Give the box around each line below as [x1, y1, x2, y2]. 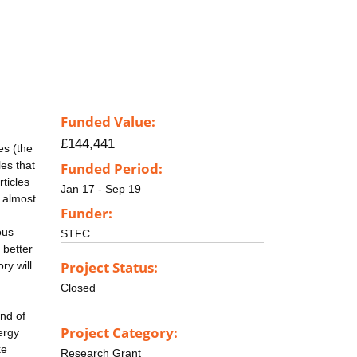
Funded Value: [61, 112, 155, 131]
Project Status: [61, 257, 158, 277]
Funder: [61, 203, 112, 222]
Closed [61, 280, 96, 294]
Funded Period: [61, 159, 163, 178]
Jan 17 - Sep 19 [61, 182, 141, 196]
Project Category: [61, 323, 178, 342]
